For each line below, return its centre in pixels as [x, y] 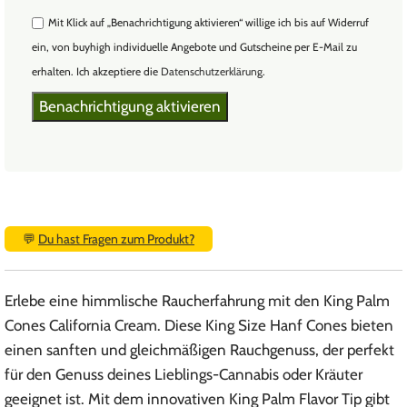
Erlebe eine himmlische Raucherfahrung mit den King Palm [197, 301]
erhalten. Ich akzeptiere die [96, 72]
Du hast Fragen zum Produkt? [116, 239]
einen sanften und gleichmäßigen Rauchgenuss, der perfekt [199, 350]
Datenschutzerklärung [212, 72]
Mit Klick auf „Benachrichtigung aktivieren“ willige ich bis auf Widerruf [208, 23]
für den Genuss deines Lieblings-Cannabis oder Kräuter [184, 375]
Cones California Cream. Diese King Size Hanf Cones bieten [199, 326]
